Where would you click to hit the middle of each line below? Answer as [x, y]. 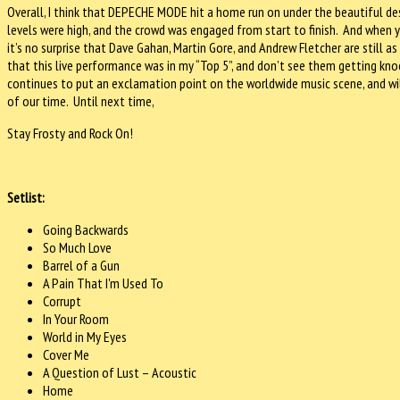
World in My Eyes [85, 337]
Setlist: [26, 198]
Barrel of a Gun [81, 266]
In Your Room [76, 319]
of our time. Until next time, [81, 101]
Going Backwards [86, 230]
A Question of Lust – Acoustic [120, 373]
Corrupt [62, 301]
